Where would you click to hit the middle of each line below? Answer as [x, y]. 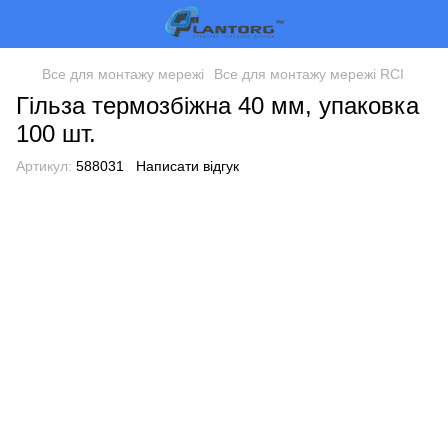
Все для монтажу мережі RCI [309, 74]
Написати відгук [187, 166]
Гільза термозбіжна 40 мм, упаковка [217, 105]
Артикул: [44, 166]
